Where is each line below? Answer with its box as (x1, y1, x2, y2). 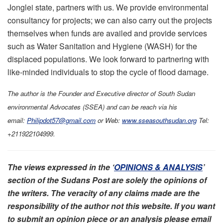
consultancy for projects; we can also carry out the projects (7, 14, 212, 26)
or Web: (96, 115, 122, 125)
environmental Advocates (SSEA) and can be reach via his (7, 102, 177, 112)
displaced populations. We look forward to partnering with (7, 53, 209, 65)
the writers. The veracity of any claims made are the (7, 187, 200, 199)
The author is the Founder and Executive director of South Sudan (7, 89, 195, 99)
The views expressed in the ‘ (7, 161, 114, 173)
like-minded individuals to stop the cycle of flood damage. (7, 66, 209, 78)
